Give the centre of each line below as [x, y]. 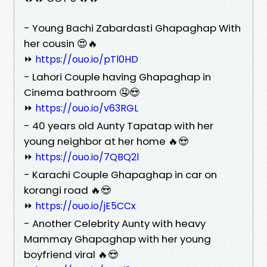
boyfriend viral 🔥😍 [71, 254]
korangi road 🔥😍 [67, 190]
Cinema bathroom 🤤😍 [82, 92]
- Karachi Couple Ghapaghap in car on [120, 174]
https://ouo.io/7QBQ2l [87, 157]
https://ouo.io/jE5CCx [86, 206]
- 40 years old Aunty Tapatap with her [119, 125]
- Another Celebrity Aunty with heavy [115, 223]
